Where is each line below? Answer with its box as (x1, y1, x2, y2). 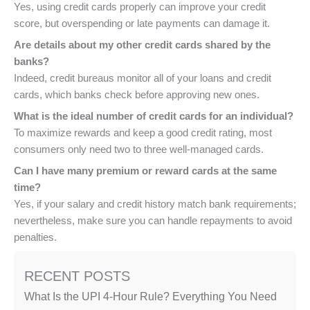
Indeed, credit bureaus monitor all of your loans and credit (14, 72, 271, 84)
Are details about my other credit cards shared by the (14, 39, 271, 51)
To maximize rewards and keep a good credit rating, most (14, 127, 272, 139)
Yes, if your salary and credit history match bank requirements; (14, 199, 296, 210)
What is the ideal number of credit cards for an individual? (14, 111, 293, 122)
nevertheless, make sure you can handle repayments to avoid (14, 215, 292, 227)
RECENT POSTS (24, 268, 130, 284)
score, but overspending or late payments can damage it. (14, 17, 270, 29)
